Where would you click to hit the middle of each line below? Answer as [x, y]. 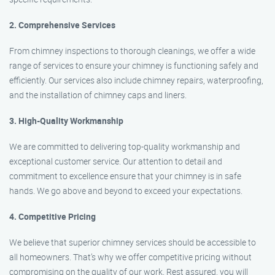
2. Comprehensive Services [62, 25]
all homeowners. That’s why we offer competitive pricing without [130, 257]
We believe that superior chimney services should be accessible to [133, 242]
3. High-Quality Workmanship [66, 121]
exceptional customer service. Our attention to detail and [116, 161]
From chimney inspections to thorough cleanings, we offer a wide [132, 51]
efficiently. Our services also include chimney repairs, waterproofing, [136, 80]
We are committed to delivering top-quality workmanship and [125, 146]
